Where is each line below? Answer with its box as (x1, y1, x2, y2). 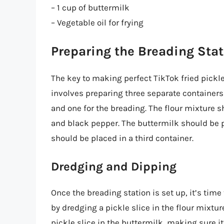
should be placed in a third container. (51, 133, 193, 143)
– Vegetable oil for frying (51, 17, 143, 27)
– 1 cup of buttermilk (51, 2, 129, 12)
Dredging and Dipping (51, 159, 176, 173)
